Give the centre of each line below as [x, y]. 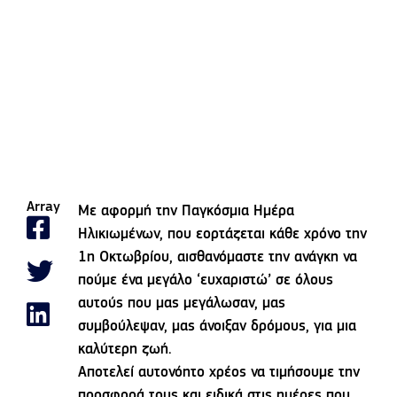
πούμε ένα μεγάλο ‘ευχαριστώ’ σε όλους [206, 281]
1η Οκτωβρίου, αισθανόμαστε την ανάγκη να [218, 258]
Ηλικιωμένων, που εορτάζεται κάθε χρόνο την [223, 235]
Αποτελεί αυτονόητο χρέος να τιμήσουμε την [219, 373]
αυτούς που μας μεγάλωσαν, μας [182, 304]
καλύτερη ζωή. [125, 350]
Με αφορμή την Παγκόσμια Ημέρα [187, 212]
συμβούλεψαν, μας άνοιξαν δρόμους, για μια [218, 327]
